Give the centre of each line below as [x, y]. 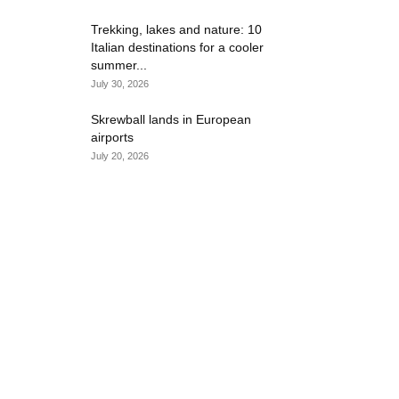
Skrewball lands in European [171, 119]
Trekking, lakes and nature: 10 [176, 29]
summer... [119, 65]
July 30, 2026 [120, 84]
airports [112, 137]
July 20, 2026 [120, 156]
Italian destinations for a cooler [177, 47]
